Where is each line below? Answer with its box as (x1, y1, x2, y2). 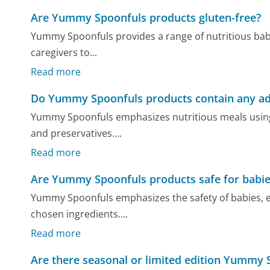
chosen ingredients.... (31, 207, 128, 221)
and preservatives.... (31, 127, 122, 140)
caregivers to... (31, 46, 98, 60)
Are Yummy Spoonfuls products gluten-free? (31, 10, 262, 25)
